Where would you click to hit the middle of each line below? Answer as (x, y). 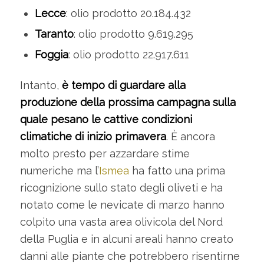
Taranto (54, 34)
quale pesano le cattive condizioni (106, 119)
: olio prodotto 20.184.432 (128, 13)
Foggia (51, 54)
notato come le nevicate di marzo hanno (122, 204)
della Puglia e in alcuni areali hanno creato (126, 239)
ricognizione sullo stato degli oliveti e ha (121, 187)
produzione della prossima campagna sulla (128, 102)
